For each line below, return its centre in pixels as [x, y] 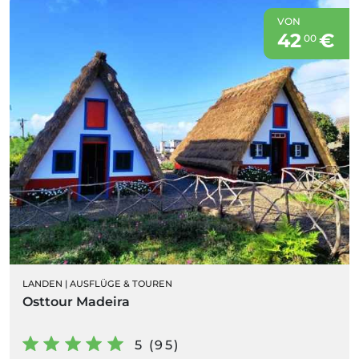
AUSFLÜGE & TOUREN [121, 283]
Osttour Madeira [76, 301]
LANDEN [42, 283]
